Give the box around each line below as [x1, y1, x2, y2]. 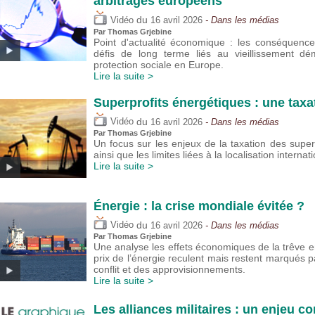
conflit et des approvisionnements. [94, 264, 245, 276]
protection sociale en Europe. [94, 58, 224, 70]
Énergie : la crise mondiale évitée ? [94, 198, 304, 213]
